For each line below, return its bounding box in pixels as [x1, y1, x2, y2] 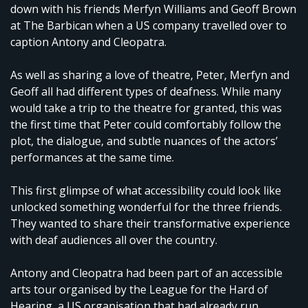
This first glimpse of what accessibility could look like [10, 183, 281, 199]
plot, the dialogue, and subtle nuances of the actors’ [10, 133, 278, 149]
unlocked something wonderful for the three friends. [10, 199, 282, 215]
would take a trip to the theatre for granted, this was [10, 100, 282, 116]
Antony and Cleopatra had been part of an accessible [10, 265, 283, 281]
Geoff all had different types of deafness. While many [10, 84, 281, 100]
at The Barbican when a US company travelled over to [10, 18, 287, 34]
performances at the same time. [10, 150, 174, 166]
